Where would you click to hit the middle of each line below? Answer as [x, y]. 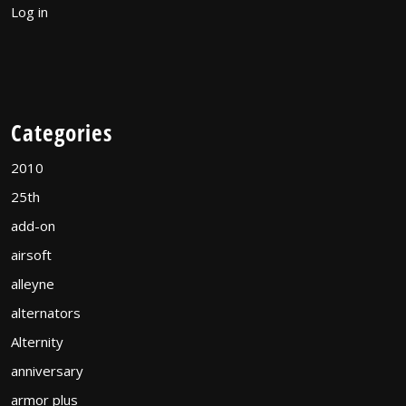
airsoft [31, 254]
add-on [33, 225]
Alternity [37, 341]
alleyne [33, 283]
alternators [46, 312]
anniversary [47, 370]
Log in [29, 11]
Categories [62, 132]
